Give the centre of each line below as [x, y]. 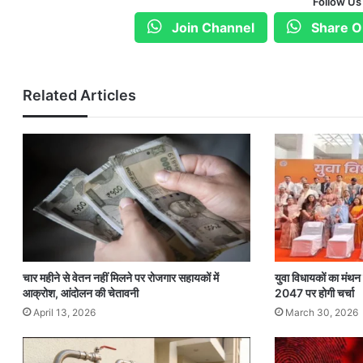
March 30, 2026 [322, 313]
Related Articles [80, 95]
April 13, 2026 [65, 313]
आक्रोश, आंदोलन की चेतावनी [81, 293]
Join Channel [212, 28]
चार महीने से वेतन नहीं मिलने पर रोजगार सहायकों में [121, 278]
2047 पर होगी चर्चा [315, 293]
